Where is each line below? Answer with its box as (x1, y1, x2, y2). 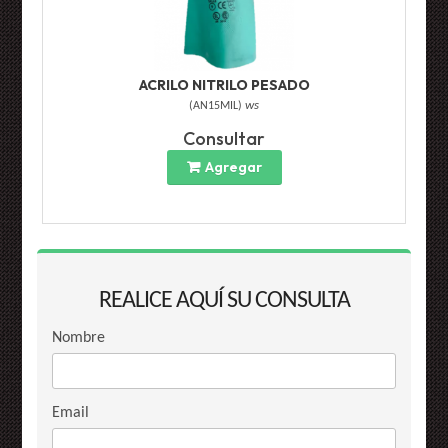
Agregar (204, 158, 262, 177)
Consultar (183, 127, 265, 151)
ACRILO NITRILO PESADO (138, 76, 310, 95)
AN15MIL (193, 100, 238, 113)
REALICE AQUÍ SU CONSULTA (98, 289, 350, 314)
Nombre (52, 330, 106, 347)
